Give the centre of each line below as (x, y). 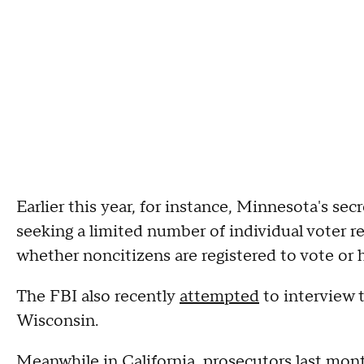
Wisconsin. (57, 321)
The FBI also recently (98, 297)
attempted (219, 297)
